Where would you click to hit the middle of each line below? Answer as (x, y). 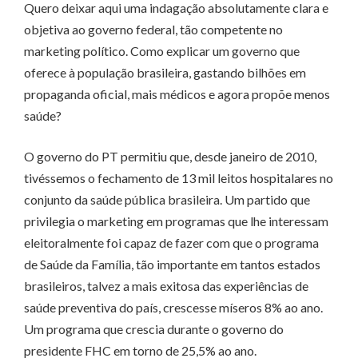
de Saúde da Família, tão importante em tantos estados (172, 265)
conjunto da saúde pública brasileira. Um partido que (167, 200)
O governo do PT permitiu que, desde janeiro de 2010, (170, 157)
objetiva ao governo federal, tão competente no (153, 30)
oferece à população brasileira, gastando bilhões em (165, 73)
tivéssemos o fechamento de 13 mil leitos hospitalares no (179, 178)
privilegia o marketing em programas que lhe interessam (176, 221)
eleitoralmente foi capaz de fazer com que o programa (171, 243)
